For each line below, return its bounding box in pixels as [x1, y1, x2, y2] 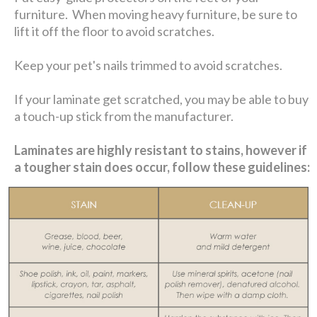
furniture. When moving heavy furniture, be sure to [14, 6, 298, 22]
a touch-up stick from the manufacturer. [14, 108, 234, 124]
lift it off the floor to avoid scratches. [14, 23, 215, 39]
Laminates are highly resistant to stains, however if [14, 142, 308, 158]
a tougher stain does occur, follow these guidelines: [14, 158, 311, 175]
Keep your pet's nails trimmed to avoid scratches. [14, 57, 283, 73]
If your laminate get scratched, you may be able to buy [14, 91, 309, 107]
